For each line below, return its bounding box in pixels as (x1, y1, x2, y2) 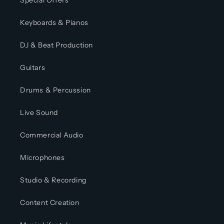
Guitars (20, 63, 45, 72)
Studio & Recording (20, 175, 86, 185)
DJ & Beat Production (20, 40, 93, 50)
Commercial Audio (20, 130, 83, 140)
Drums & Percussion (20, 85, 91, 95)
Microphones (20, 153, 65, 162)
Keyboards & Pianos (20, 18, 88, 27)
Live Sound (20, 108, 58, 117)
